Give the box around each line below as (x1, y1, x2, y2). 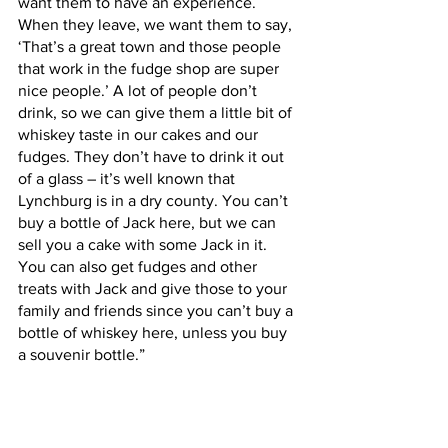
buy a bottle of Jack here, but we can (18, 214, 280, 231)
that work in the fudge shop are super (18, 60, 283, 77)
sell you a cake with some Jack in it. (18, 236, 271, 253)
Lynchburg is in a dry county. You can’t (18, 192, 292, 209)
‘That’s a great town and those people (18, 38, 285, 55)
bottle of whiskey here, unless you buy (18, 324, 291, 341)
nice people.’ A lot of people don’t (18, 82, 261, 99)
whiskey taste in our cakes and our (18, 126, 262, 143)
